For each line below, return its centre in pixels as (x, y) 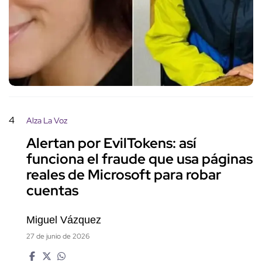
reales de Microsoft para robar (124, 175)
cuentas (52, 191)
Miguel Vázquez (64, 220)
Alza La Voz (47, 121)
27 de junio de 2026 (58, 237)
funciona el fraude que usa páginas (139, 159)
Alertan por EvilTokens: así (111, 143)
